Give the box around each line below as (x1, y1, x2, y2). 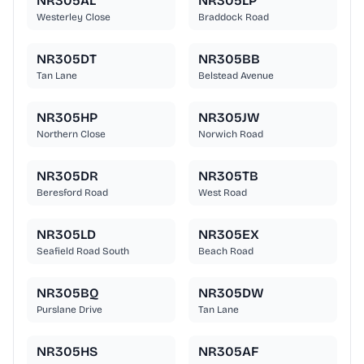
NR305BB (198, 51, 260, 67)
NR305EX (198, 227, 259, 243)
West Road (198, 187, 247, 199)
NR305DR (37, 168, 98, 184)
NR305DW (198, 285, 264, 301)
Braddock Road (198, 11, 269, 24)
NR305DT (37, 51, 97, 67)
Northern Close (37, 128, 106, 141)
